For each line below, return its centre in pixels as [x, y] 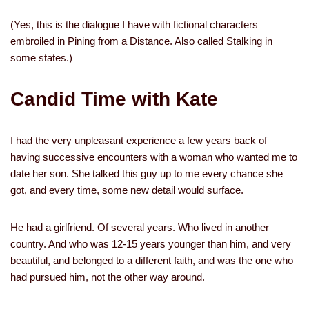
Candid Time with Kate [114, 99]
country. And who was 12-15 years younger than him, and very [151, 244]
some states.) [41, 58]
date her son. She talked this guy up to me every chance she [147, 173]
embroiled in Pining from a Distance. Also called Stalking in [141, 41]
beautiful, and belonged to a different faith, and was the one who [152, 260]
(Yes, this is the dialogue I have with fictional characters [134, 24]
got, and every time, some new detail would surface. [127, 190]
